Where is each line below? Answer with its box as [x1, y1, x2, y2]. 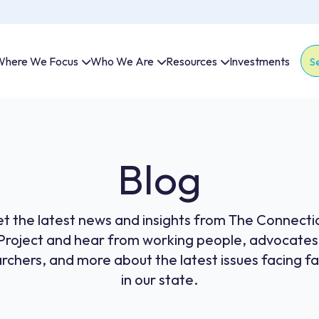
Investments [229, 53, 290, 68]
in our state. [121, 270, 198, 288]
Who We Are [90, 53, 154, 68]
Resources [165, 53, 217, 68]
